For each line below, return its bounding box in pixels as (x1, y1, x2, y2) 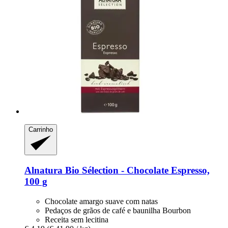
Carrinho (28, 125, 53, 133)
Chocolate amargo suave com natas (45, 196, 158, 206)
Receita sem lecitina (45, 215, 108, 224)
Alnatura (24, 164, 63, 176)
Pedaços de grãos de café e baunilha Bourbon (45, 206, 191, 215)
